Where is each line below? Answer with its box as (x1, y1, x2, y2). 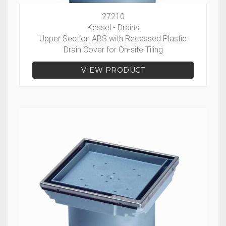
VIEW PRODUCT (81, 66, 145, 75)
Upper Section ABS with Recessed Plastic (39, 34, 187, 43)
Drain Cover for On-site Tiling (63, 45, 163, 54)
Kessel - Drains (87, 23, 139, 32)
